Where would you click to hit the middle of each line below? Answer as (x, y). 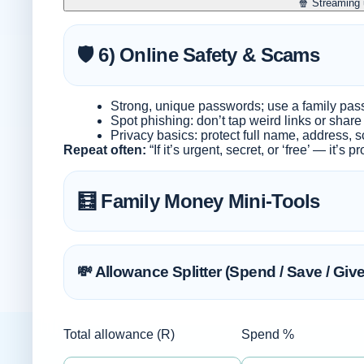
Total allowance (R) (119, 334)
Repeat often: (104, 149)
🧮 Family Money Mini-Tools (198, 201)
